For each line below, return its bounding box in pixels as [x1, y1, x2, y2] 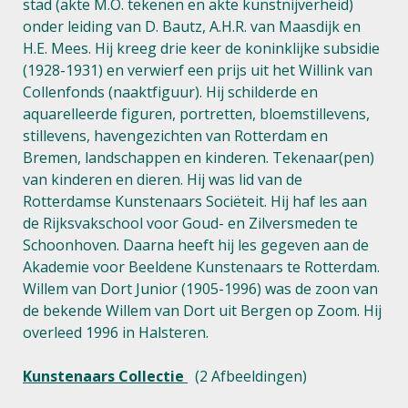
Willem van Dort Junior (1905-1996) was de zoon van [23, 279, 378, 299]
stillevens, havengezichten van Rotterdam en [23, 126, 328, 146]
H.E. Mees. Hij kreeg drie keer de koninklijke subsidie [23, 38, 380, 58]
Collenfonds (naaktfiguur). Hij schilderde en [23, 82, 318, 102]
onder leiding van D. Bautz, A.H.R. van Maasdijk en [23, 16, 361, 36]
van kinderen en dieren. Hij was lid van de [23, 169, 302, 189]
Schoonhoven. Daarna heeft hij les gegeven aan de [23, 235, 369, 255]
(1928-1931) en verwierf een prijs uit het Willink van [23, 60, 372, 80]
